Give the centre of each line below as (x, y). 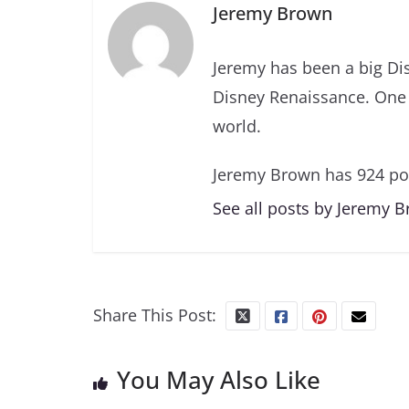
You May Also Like (219, 380)
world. (236, 126)
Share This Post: (155, 315)
